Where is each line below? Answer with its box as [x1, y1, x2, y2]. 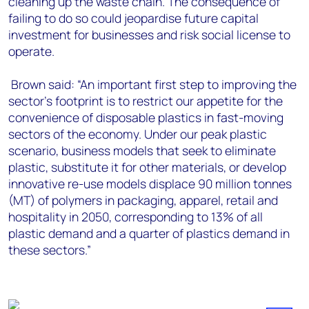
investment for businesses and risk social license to [8, 26, 290, 43]
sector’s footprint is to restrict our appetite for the [8, 92, 283, 109]
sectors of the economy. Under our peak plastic [8, 126, 267, 142]
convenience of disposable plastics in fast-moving [8, 109, 283, 126]
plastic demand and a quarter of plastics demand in [8, 225, 290, 241]
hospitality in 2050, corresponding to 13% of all [8, 208, 263, 225]
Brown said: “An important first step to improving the [8, 76, 297, 92]
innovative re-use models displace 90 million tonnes [8, 175, 292, 192]
